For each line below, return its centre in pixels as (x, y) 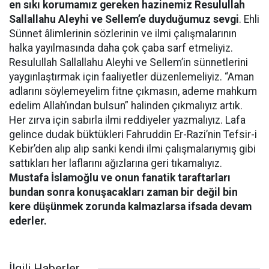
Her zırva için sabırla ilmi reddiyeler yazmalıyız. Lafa (127, 120)
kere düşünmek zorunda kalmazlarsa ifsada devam (130, 207)
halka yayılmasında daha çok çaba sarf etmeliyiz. (121, 48)
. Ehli (249, 19)
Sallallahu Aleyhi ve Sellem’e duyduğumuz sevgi (124, 19)
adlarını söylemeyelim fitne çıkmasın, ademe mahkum (133, 91)
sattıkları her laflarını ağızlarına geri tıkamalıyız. (116, 163)
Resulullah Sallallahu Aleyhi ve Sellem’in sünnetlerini (128, 62)
